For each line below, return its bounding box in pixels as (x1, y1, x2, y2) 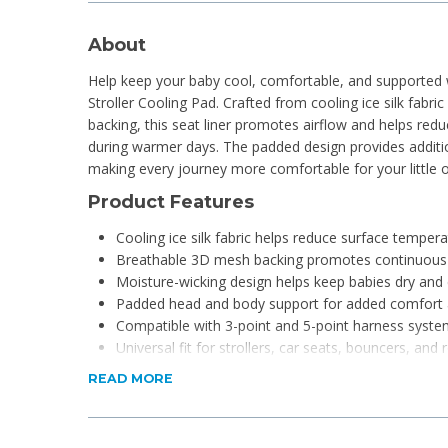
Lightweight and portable (116, 403, 277, 423)
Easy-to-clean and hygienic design (116, 381, 334, 401)
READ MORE (88, 371, 173, 386)
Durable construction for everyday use (116, 359, 364, 379)
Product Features (88, 190, 254, 213)
